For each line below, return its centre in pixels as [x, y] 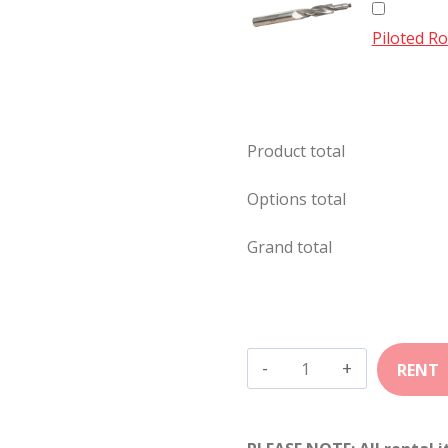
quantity [316, 427]
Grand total [290, 246]
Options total [297, 198]
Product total [296, 150]
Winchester [328, 395]
